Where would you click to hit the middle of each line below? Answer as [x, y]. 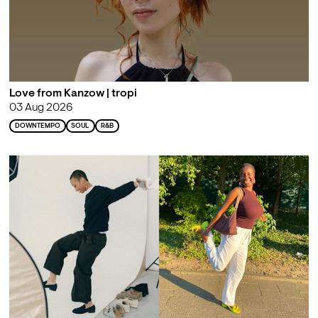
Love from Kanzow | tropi [73, 93]
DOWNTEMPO [37, 126]
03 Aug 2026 [40, 108]
